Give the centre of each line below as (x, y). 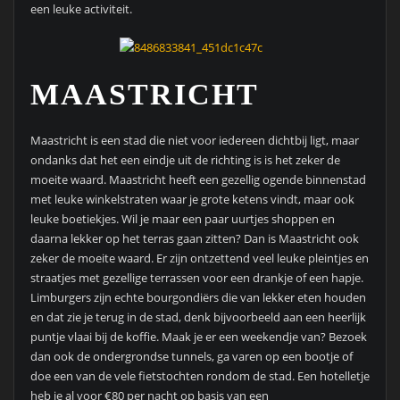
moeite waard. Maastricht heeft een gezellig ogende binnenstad (198, 179)
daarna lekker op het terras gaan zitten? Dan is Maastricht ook (194, 238)
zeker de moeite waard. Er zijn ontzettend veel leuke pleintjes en (199, 258)
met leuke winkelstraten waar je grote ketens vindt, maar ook (192, 199)
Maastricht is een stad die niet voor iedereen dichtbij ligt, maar (194, 140)
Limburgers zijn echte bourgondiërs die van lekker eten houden (198, 297)
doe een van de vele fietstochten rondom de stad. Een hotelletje (200, 376)
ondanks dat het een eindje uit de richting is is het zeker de (185, 160)
